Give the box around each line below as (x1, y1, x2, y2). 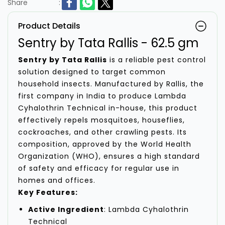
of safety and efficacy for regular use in (18, 163, 179, 174)
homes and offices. (18, 175, 95, 186)
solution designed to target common (18, 67, 166, 77)
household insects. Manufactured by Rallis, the (18, 79, 204, 89)
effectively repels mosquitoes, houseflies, (18, 115, 185, 126)
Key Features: (18, 187, 78, 198)
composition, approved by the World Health (18, 139, 191, 150)
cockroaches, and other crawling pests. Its (18, 127, 187, 138)
